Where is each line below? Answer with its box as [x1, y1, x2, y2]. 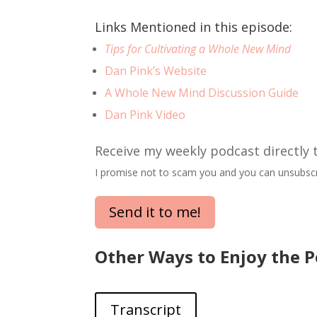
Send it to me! [109, 202, 202, 221]
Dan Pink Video [105, 107, 186, 123]
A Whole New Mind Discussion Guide [105, 85, 299, 101]
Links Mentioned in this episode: [95, 18, 293, 36]
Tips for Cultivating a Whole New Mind [105, 41, 292, 57]
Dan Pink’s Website [105, 63, 207, 79]
